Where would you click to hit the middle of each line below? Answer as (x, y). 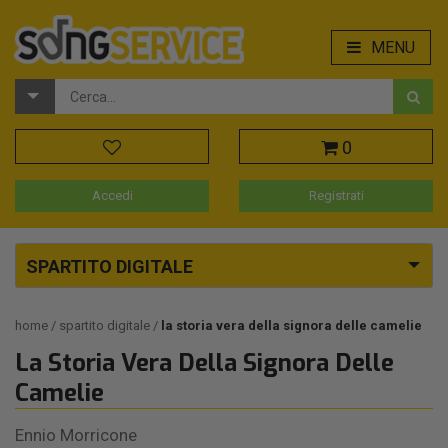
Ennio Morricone (76, 435)
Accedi (112, 196)
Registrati (336, 196)
